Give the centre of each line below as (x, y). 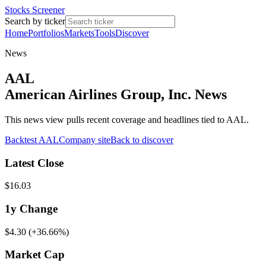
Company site (85, 140)
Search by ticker (35, 21)
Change (37, 208)
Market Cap (35, 255)
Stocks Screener (35, 10)
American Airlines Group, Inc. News (116, 94)
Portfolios (46, 33)
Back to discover (142, 140)
